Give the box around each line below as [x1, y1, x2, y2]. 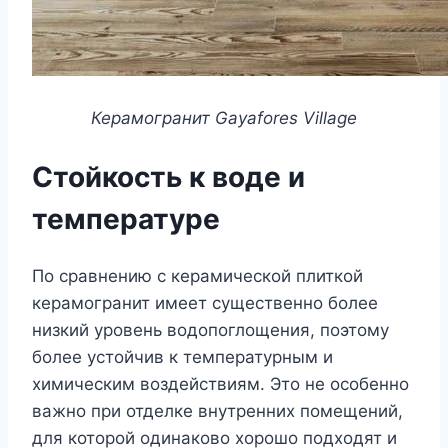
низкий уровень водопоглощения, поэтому [32, 319, 389, 340]
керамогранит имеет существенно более [32, 292, 378, 313]
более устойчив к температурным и [32, 346, 333, 367]
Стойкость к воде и [32, 159, 305, 194]
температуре [32, 201, 220, 236]
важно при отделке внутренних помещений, [32, 400, 403, 421]
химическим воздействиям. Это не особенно [32, 373, 409, 394]
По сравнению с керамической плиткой [32, 265, 363, 286]
